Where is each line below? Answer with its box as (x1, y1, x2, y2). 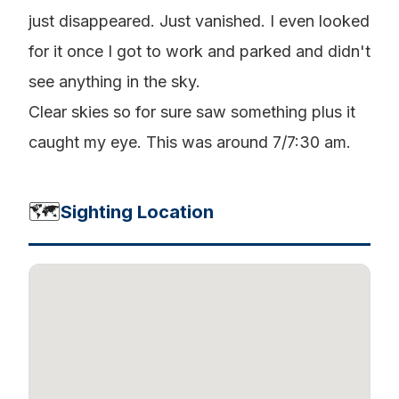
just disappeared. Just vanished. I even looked (28, 12, 370, 30)
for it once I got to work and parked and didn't (28, 42, 370, 61)
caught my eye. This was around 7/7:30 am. (28, 133, 351, 151)
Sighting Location (61, 200, 214, 223)
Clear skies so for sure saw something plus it (28, 102, 355, 121)
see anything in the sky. (28, 72, 200, 91)
